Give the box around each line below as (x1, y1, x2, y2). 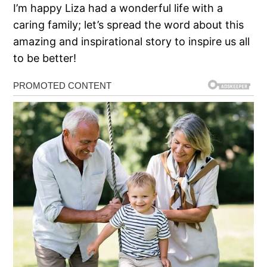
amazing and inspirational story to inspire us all (13, 35, 250, 48)
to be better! (13, 51, 77, 64)
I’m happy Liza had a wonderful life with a (13, 1, 223, 14)
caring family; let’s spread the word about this (13, 18, 244, 31)
